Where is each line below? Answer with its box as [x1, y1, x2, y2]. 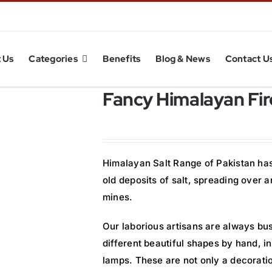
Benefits [103, 53, 141, 65]
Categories [29, 53, 78, 65]
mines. [103, 191, 133, 203]
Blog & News [155, 53, 210, 65]
